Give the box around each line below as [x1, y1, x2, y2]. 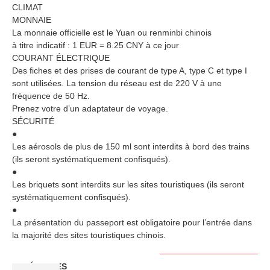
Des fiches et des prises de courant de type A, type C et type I [12, 65, 247, 75]
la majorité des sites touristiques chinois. [12, 230, 166, 240]
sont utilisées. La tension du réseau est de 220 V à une [12, 78, 222, 88]
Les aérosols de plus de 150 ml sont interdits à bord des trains [12, 141, 250, 151]
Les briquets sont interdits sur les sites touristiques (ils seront [12, 179, 244, 189]
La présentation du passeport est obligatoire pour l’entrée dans [12, 217, 252, 227]
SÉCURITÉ [12, 116, 54, 126]
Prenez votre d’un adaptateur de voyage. [12, 103, 168, 113]
